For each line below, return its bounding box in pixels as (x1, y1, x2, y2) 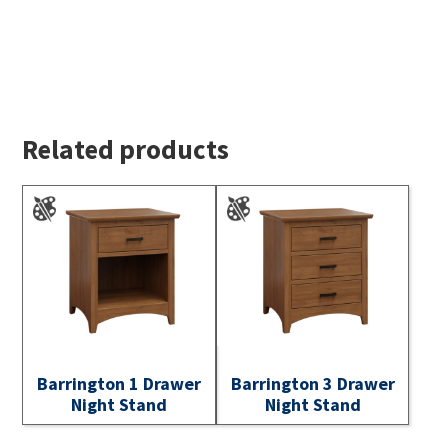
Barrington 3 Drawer (230, 371, 395, 395)
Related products (22, 132, 230, 167)
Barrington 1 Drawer (37, 371, 202, 395)
